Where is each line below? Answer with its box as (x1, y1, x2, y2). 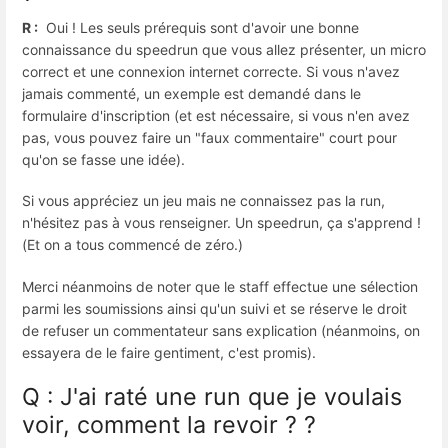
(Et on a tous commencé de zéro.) (22, 236, 243, 254)
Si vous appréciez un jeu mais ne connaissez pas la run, (22, 192, 385, 210)
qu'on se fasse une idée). (22, 151, 185, 169)
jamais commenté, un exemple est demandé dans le (22, 85, 361, 103)
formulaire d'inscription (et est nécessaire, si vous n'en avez (22, 107, 410, 125)
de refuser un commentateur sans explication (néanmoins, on (22, 321, 420, 339)
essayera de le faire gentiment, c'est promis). (22, 343, 316, 361)
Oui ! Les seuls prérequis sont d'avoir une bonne (38, 19, 359, 37)
